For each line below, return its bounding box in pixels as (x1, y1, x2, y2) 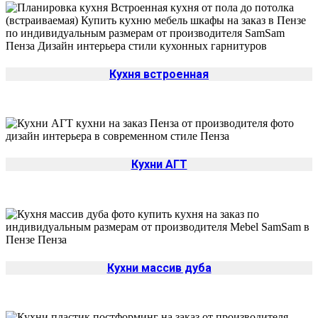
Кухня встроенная (109, 67, 209, 81)
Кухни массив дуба (106, 261, 212, 275)
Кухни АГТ (131, 158, 187, 172)
